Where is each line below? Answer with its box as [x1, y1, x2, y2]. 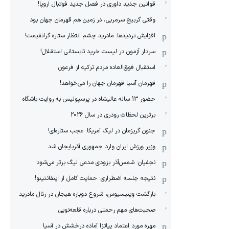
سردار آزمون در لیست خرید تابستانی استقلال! [40, 47, 155, 56]
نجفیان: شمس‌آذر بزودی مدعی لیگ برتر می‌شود [36, 158, 155, 167]
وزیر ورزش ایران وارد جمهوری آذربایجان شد [48, 142, 155, 151]
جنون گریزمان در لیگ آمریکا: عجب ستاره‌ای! [48, 126, 155, 135]
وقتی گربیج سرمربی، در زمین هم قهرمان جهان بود [30, 15, 155, 25]
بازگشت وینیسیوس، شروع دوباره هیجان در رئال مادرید [19, 190, 155, 199]
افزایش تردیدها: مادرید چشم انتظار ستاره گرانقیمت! [25, 31, 155, 40]
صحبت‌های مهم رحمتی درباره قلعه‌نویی [58, 205, 155, 215]
